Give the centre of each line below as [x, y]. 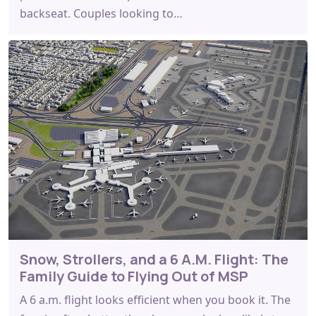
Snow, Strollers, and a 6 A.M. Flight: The [154, 259]
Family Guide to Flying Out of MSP [134, 276]
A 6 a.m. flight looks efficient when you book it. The [155, 299]
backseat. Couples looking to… [101, 13]
